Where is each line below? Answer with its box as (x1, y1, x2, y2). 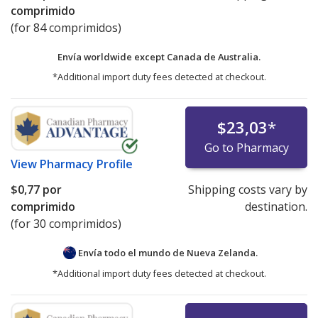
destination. (244, 198, 307, 214)
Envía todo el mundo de (76, 246, 187, 259)
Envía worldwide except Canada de (57, 50, 218, 63)
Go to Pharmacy (204, 139, 289, 155)
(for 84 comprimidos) (11, 19, 121, 35)
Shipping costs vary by (187, 181, 307, 197)
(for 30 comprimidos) (11, 215, 121, 231)
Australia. (218, 50, 261, 63)
